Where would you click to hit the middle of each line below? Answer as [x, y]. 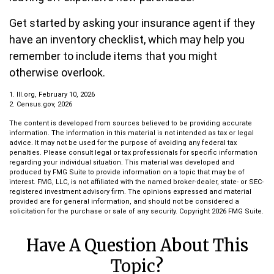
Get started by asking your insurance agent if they [132, 23]
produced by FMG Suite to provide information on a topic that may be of [127, 172]
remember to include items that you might [113, 56]
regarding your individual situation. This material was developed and [122, 162]
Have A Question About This [137, 245]
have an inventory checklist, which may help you [127, 39]
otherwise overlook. [57, 72]
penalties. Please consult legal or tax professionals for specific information [133, 153]
